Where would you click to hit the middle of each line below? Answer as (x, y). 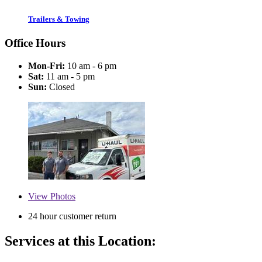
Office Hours (35, 43)
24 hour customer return (72, 216)
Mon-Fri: (46, 65)
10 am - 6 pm (91, 65)
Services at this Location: (80, 241)
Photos (62, 196)
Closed (61, 87)
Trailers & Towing (59, 19)
